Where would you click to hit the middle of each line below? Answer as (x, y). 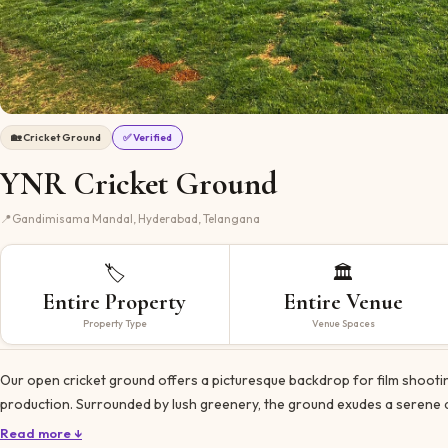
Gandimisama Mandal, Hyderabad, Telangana (136, 218)
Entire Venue (343, 301)
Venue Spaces (343, 323)
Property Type (114, 323)
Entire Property (115, 301)
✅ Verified (147, 137)
